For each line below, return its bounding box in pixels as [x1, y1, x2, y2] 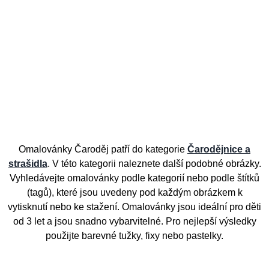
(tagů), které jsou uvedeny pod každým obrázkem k [26, 187, 243, 198]
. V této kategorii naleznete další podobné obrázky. [47, 159, 261, 169]
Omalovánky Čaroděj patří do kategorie [19, 144, 187, 155]
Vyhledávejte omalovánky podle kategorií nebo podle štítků [10, 173, 259, 184]
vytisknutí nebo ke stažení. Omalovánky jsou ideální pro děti [8, 202, 261, 213]
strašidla [8, 159, 47, 169]
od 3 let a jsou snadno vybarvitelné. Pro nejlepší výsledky [13, 216, 256, 227]
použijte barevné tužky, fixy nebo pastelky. [46, 231, 223, 241]
